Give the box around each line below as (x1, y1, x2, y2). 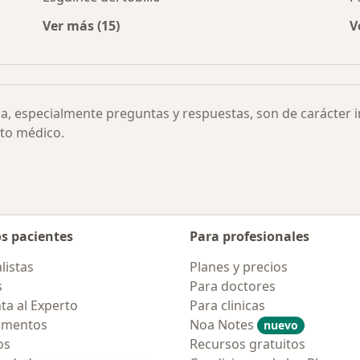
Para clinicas (190, 297, 265, 314)
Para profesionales (190, 227, 309, 245)
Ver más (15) (43, 17, 121, 35)
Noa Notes (190, 316, 257, 333)
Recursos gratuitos (190, 335, 305, 353)
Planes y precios (190, 258, 288, 276)
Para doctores (190, 277, 276, 295)
